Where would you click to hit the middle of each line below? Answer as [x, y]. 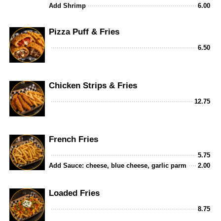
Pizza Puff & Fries [84, 32]
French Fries [74, 139]
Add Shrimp [68, 5]
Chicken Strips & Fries [93, 85]
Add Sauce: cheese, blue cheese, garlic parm [118, 165]
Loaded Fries [74, 193]
